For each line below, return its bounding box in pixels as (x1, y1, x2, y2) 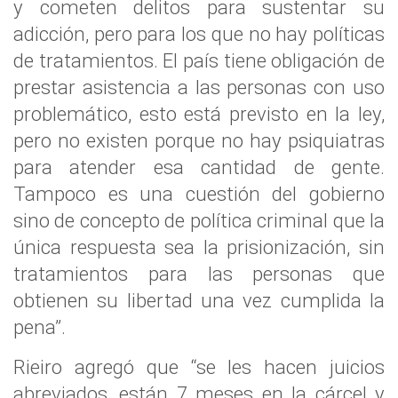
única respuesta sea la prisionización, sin (13, 235, 385, 259)
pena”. (13, 315, 66, 338)
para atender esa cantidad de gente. (13, 155, 385, 179)
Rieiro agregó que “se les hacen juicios (13, 355, 385, 378)
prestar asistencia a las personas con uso (13, 76, 385, 99)
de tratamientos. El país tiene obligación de (13, 49, 385, 72)
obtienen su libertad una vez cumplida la (13, 289, 385, 312)
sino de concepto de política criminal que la (13, 209, 385, 232)
